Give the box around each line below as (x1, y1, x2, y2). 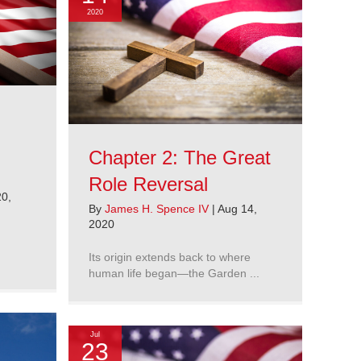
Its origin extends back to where (89, 251, 251, 264)
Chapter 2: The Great (89, 147, 271, 169)
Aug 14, (218, 202, 257, 216)
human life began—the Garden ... (89, 267, 259, 280)
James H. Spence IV (105, 202, 212, 216)
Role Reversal (89, 173, 208, 196)
